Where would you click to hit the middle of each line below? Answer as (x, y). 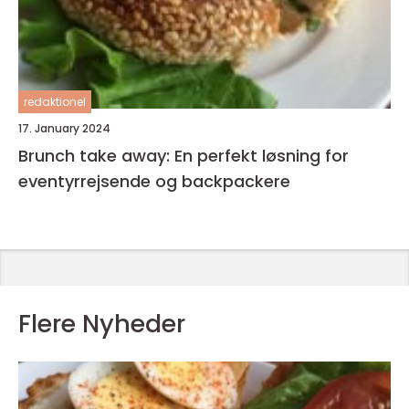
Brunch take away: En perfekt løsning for (184, 156)
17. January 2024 (64, 129)
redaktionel (55, 102)
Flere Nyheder (102, 324)
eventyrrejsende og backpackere (154, 182)
